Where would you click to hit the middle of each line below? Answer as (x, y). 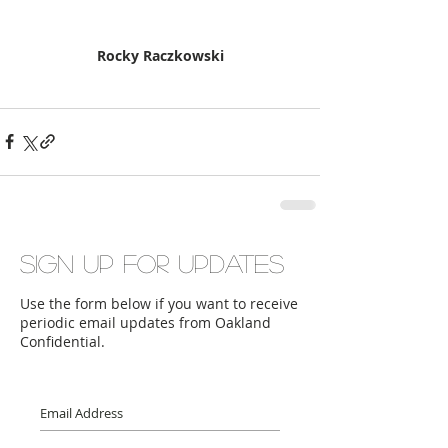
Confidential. (62, 341)
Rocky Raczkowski (160, 55)
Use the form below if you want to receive (159, 303)
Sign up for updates (152, 262)
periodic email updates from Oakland (145, 322)
